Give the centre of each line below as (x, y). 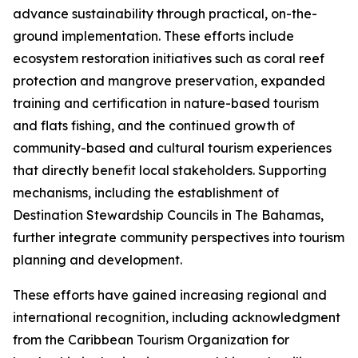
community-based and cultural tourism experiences (172, 148)
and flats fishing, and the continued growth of (154, 125)
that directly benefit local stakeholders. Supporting (170, 170)
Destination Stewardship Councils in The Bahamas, (168, 215)
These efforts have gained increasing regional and (170, 295)
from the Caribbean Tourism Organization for (151, 340)
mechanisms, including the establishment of (146, 193)
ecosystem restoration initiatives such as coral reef (169, 58)
